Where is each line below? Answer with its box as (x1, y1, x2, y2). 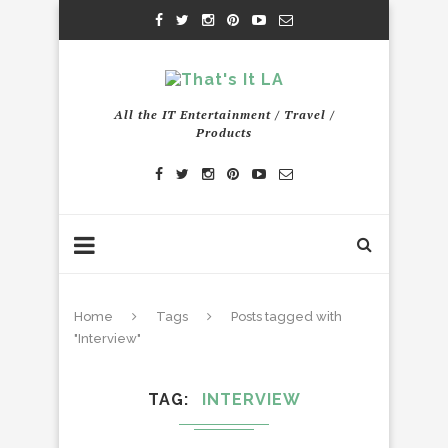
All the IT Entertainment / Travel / (113, 107, 335, 122)
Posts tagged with (231, 309, 342, 324)
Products (196, 125, 252, 140)
